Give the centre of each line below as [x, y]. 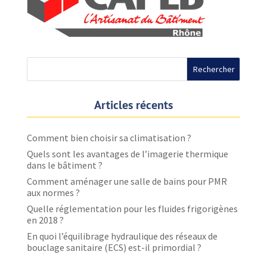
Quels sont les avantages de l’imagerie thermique [127, 154]
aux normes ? [53, 193]
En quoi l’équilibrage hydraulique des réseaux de [122, 236]
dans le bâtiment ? [64, 165]
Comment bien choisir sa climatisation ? [109, 138]
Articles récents [133, 105]
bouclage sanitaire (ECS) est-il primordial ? [114, 247]
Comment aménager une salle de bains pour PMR [127, 181]
